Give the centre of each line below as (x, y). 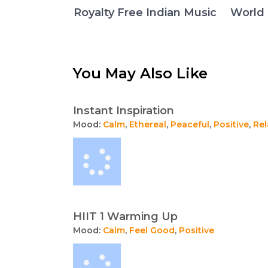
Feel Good (152, 230)
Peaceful (190, 124)
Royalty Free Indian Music (145, 12)
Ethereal (148, 124)
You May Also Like (140, 73)
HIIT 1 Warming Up (125, 216)
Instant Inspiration (124, 110)
